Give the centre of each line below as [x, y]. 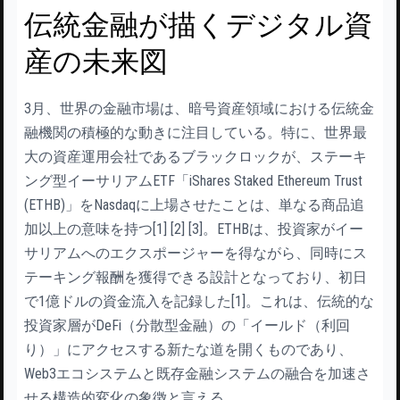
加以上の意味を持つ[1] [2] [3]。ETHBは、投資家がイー [194, 229]
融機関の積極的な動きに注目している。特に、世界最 [196, 132]
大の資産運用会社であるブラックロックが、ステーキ [196, 156]
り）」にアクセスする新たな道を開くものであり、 [188, 349]
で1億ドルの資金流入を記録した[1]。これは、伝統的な [199, 301]
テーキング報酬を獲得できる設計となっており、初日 [196, 277]
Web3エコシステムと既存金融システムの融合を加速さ [197, 373]
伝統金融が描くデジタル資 [198, 25]
